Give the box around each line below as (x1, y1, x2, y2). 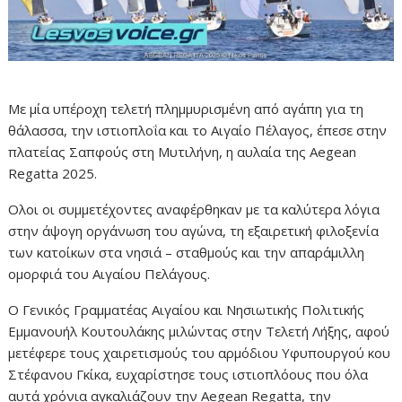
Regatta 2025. (8, 164, 98, 183)
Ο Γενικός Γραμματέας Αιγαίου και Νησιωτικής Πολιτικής (8, 301, 365, 319)
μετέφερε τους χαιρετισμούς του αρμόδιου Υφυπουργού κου (8, 344, 391, 363)
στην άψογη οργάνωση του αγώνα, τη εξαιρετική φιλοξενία (8, 222, 380, 240)
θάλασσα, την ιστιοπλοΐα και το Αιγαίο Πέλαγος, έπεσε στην (8, 121, 388, 140)
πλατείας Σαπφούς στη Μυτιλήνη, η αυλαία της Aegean (8, 143, 357, 162)
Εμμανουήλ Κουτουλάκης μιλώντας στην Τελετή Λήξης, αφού (8, 322, 390, 341)
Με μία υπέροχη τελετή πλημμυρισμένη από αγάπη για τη (8, 100, 364, 118)
